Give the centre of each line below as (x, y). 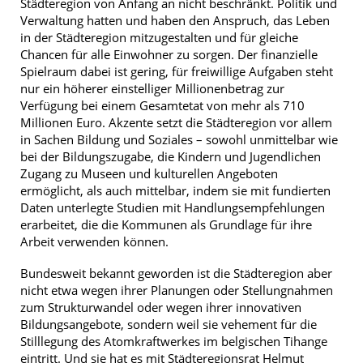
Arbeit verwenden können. (94, 242)
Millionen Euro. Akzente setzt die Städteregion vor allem (176, 123)
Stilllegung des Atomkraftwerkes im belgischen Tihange (174, 342)
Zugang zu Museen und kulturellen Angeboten (149, 174)
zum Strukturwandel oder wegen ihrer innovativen (161, 307)
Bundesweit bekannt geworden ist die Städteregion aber (176, 273)
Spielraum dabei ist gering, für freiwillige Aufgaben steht (177, 72)
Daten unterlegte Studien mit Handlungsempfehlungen (173, 208)
